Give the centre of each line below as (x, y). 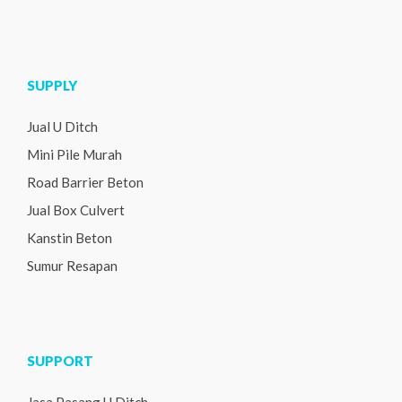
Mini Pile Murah (74, 155)
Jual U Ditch (62, 127)
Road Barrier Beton (85, 183)
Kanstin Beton (70, 238)
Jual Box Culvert (76, 210)
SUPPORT (60, 361)
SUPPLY (52, 86)
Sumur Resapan (72, 266)
